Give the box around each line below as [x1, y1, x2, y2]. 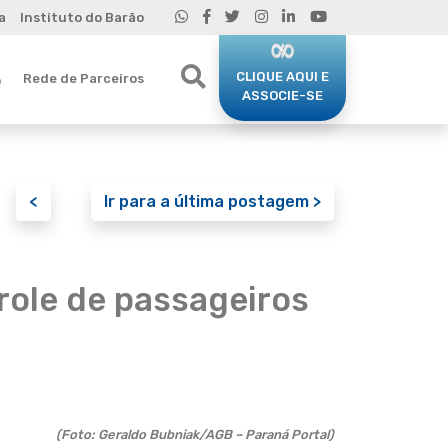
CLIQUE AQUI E [236, 68, 329, 84]
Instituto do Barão [19, 10, 144, 25]
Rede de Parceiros [22, 70, 144, 86]
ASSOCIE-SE [242, 87, 323, 103]
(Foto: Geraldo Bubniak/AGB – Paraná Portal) [56, 427, 334, 442]
